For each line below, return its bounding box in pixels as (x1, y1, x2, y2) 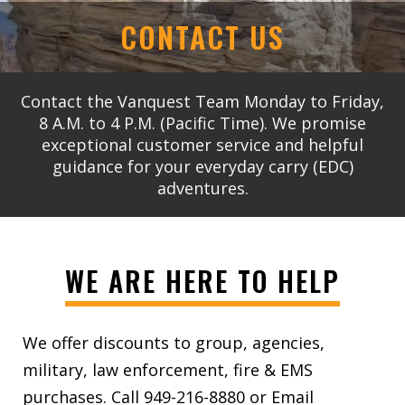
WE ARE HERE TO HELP (65, 260, 340, 302)
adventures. (156, 177, 249, 199)
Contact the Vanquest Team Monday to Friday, (21, 90, 384, 112)
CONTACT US (120, 15, 285, 58)
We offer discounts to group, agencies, (23, 332, 325, 354)
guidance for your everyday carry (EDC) (52, 155, 353, 177)
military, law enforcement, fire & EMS (23, 359, 313, 381)
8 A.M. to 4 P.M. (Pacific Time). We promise (39, 112, 366, 134)
